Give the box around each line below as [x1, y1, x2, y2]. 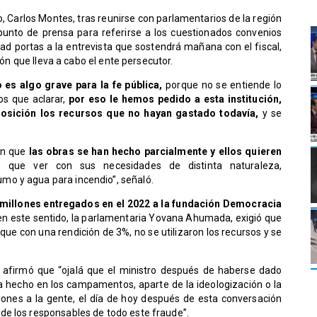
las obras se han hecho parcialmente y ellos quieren [28, 146, 282, 158]
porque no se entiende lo [166, 79, 282, 91]
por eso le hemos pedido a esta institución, [65, 93, 282, 105]
